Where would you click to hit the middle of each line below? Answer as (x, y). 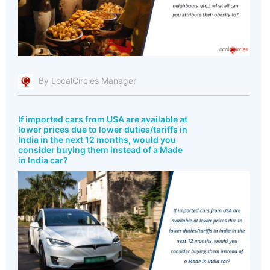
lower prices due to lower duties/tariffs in (103, 129)
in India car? (43, 160)
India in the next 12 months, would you (97, 139)
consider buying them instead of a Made (100, 149)
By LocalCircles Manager (87, 80)
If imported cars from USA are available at (103, 119)
